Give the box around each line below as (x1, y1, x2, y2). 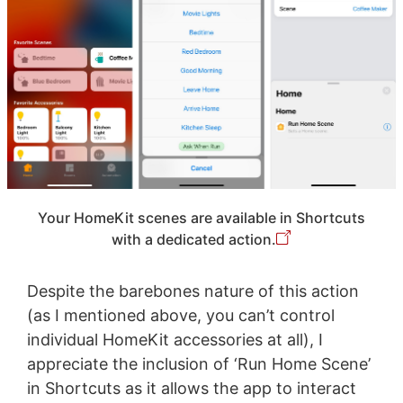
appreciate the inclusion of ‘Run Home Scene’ (26, 354, 371, 374)
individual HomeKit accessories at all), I (26, 330, 323, 350)
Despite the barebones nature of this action (26, 282, 359, 301)
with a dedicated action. (112, 230, 277, 249)
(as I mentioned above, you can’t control (26, 306, 335, 326)
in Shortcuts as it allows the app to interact (26, 379, 356, 399)
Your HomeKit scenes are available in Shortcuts (37, 209, 365, 228)
